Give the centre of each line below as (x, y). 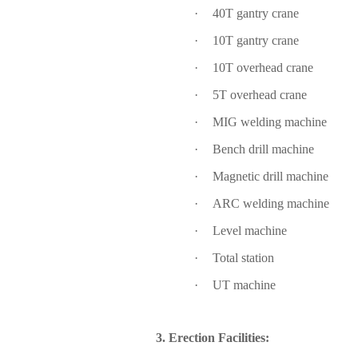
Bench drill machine (264, 149)
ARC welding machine (271, 203)
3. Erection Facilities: (213, 338)
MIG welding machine (270, 122)
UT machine (245, 285)
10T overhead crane (263, 68)
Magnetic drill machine (271, 176)
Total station (244, 258)
